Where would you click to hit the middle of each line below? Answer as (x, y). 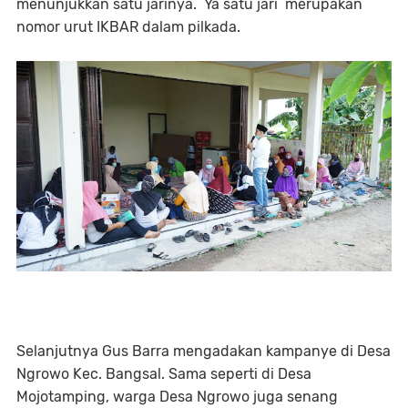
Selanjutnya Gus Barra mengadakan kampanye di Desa (204, 352)
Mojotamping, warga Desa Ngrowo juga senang (177, 397)
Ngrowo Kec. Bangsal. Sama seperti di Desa (164, 374)
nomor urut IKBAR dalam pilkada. (128, 26)
